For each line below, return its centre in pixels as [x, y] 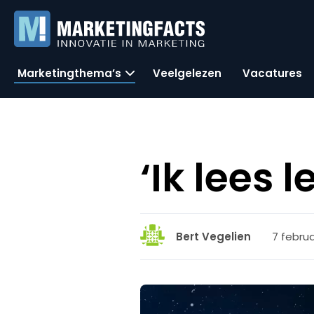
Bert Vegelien [214, 237]
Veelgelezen [187, 73]
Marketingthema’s [69, 73]
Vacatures [272, 73]
